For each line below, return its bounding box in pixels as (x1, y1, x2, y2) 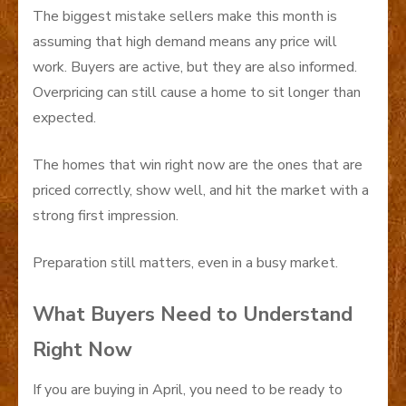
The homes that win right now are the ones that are (33, 154, 362, 175)
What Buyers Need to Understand (33, 300, 353, 328)
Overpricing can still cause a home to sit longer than (33, 82, 361, 102)
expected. (33, 107, 96, 128)
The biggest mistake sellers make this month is (33, 5, 337, 26)
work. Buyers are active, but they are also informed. (33, 56, 357, 77)
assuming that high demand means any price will (33, 31, 337, 52)
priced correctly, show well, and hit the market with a (33, 179, 369, 200)
